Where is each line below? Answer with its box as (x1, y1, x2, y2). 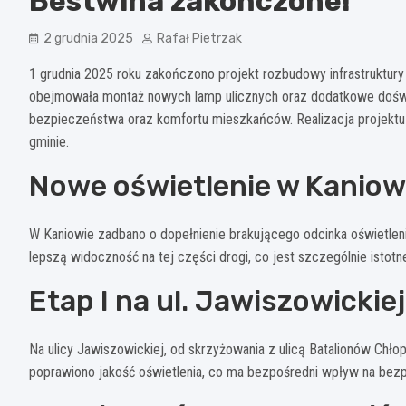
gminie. (29, 132, 69, 150)
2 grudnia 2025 (43, 30, 133, 46)
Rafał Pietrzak (157, 30, 242, 46)
